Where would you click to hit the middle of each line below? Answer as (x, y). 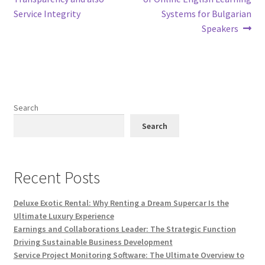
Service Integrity (47, 14)
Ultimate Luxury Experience (64, 216)
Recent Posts (56, 178)
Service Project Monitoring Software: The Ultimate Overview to (129, 255)
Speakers (220, 29)
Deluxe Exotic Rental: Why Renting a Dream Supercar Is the (121, 203)
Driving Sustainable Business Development (93, 242)
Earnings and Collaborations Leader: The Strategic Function (125, 229)
